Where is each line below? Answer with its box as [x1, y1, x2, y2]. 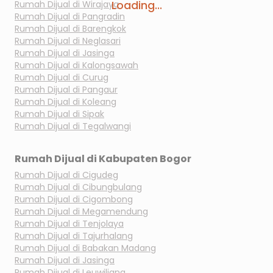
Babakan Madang [82, 242, 156, 254]
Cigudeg [82, 169, 118, 181]
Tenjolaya [82, 218, 124, 230]
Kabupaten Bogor [99, 152, 191, 166]
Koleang [82, 96, 116, 108]
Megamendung [82, 205, 148, 218]
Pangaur [82, 83, 118, 96]
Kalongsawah [82, 59, 138, 71]
